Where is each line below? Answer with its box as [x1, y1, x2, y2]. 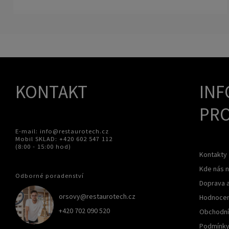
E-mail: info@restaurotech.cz [15, 127, 109, 135]
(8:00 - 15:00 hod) [15, 142, 71, 150]
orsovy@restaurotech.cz [59, 192, 135, 201]
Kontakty [199, 149, 227, 159]
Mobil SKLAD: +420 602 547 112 [15, 134, 112, 143]
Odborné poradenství [15, 172, 84, 180]
